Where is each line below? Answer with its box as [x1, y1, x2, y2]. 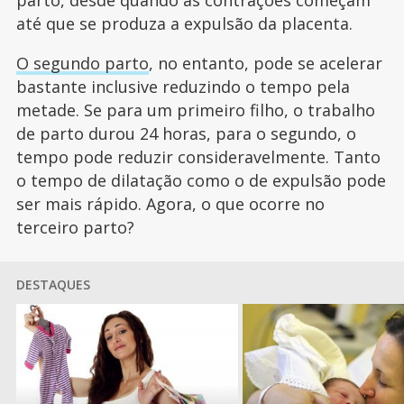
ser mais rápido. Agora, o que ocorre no [15, 193, 325, 216]
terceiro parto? [15, 216, 139, 239]
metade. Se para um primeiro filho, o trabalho [15, 99, 375, 122]
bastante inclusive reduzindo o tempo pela [15, 76, 350, 98]
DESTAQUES [15, 276, 90, 294]
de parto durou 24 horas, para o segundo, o [15, 123, 356, 145]
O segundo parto [15, 52, 149, 75]
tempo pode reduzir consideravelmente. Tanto [15, 146, 381, 169]
